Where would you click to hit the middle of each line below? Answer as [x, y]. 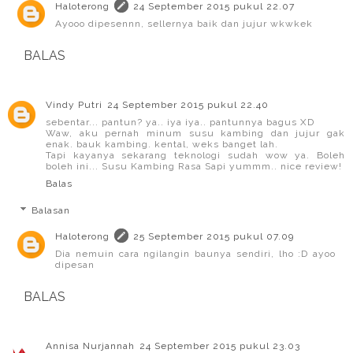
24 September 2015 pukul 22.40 [188, 104]
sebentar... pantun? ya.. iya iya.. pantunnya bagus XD [180, 122]
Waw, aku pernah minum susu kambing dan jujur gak [195, 133]
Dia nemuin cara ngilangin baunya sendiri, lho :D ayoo [195, 254]
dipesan [75, 265]
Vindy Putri [74, 104]
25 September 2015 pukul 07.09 [214, 237]
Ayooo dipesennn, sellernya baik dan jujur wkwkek [184, 23]
